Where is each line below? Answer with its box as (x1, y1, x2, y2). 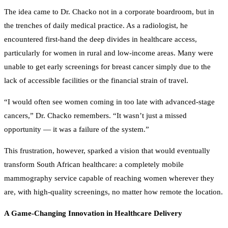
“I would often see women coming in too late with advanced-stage (4, 92, 215, 100)
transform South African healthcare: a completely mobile (4, 154, 184, 163)
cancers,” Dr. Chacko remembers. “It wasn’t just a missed (4, 105, 187, 114)
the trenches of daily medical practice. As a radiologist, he (4, 15, 188, 24)
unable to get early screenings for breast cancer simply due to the (4, 56, 211, 65)
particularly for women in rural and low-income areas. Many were (4, 43, 213, 51)
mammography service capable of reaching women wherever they (4, 168, 214, 177)
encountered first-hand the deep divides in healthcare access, (4, 29, 197, 38)
